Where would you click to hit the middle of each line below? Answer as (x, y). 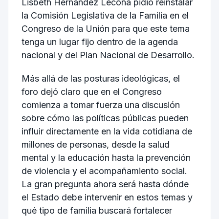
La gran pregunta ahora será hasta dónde (105, 184)
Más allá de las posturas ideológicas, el (100, 79)
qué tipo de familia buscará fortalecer (97, 211)
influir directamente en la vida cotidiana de (107, 131)
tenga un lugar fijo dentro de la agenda (99, 42)
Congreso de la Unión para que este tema (105, 29)
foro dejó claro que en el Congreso (91, 92)
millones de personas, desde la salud (95, 145)
